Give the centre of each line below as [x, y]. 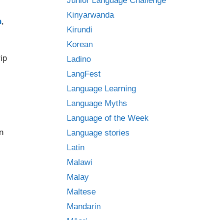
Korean [80, 44]
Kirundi [80, 30]
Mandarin [84, 206]
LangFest [84, 74]
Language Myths [97, 103]
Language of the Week [108, 118]
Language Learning [101, 89]
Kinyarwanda [90, 15]
